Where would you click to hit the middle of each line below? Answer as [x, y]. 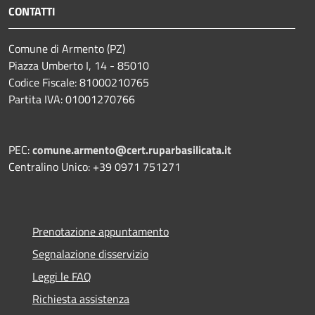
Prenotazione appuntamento [101, 231]
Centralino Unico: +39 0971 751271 [95, 166]
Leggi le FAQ [62, 276]
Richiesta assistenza [81, 298]
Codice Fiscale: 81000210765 [79, 82]
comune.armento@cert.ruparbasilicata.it [132, 149]
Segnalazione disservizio [90, 253]
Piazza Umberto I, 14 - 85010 [79, 65]
